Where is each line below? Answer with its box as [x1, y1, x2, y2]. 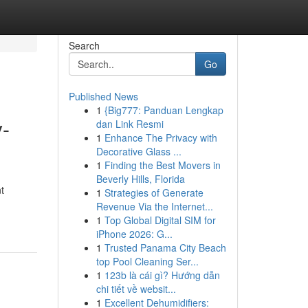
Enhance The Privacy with [104, 131, 217, 144]
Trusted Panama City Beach [104, 241, 226, 254]
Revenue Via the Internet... [96, 199, 213, 213]
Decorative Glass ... [96, 144, 181, 158]
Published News [68, 89, 138, 103]
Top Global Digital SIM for [104, 213, 216, 227]
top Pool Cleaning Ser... [96, 254, 199, 268]
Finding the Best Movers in [104, 158, 221, 172]
